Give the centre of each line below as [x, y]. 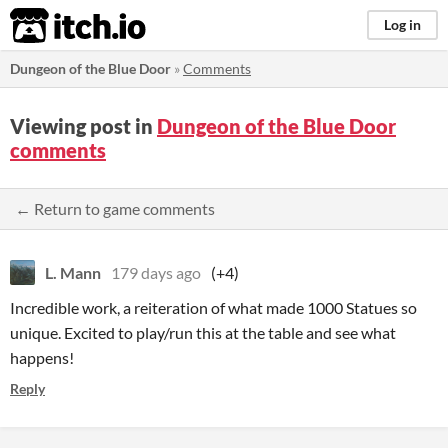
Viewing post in [83, 126]
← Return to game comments [115, 208]
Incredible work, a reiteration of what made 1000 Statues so [213, 307]
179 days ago [156, 272]
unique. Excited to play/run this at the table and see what [203, 332]
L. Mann [73, 272]
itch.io [53, 26]
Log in [402, 24]
